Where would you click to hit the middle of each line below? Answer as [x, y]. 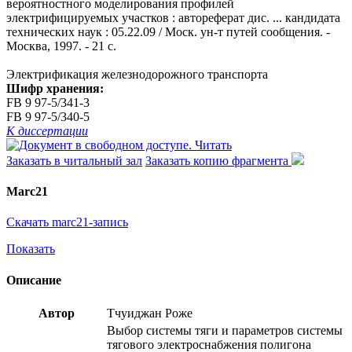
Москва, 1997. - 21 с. [61, 46]
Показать [31, 249]
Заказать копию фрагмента [218, 160]
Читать [213, 145]
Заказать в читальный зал [74, 160]
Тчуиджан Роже [150, 313]
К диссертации [47, 130]
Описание [34, 280]
